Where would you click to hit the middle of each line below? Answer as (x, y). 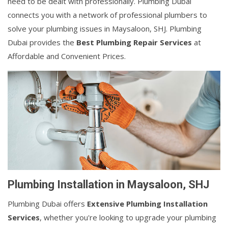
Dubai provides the (42, 42)
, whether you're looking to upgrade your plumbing (128, 217)
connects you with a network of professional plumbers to (107, 15)
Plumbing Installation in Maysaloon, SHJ (108, 184)
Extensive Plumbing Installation (147, 203)
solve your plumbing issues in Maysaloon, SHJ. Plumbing (105, 28)
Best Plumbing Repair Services (134, 42)
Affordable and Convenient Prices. (67, 56)
